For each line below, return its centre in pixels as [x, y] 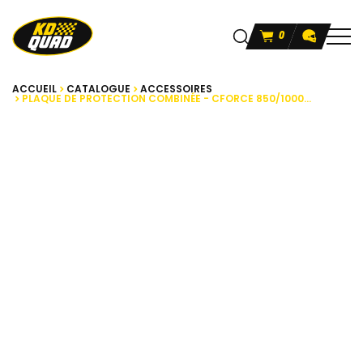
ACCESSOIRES [176, 89]
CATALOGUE [98, 89]
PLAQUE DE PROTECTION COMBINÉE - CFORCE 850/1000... [167, 99]
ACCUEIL [34, 89]
